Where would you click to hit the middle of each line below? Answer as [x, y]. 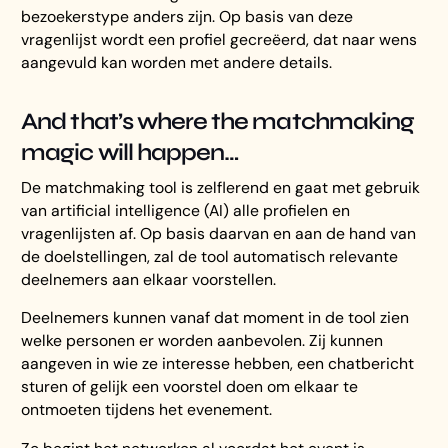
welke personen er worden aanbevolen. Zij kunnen [202, 341]
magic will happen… [130, 151]
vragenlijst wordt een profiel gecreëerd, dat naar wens [219, 40]
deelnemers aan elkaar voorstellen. [149, 279]
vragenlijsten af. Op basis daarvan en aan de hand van [219, 233]
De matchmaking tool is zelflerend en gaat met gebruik [221, 187]
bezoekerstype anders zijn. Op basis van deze [187, 17]
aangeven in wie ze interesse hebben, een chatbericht [218, 364]
